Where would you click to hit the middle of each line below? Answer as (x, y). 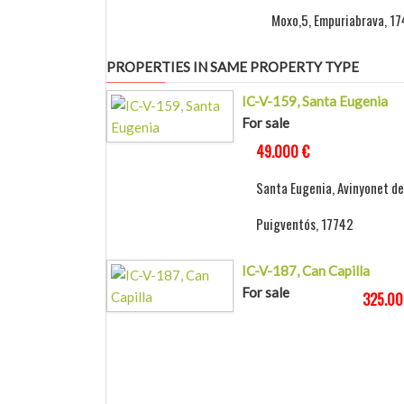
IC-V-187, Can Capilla (305, 271)
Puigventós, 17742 (304, 224)
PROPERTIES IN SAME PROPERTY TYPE (233, 67)
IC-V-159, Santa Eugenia (314, 101)
